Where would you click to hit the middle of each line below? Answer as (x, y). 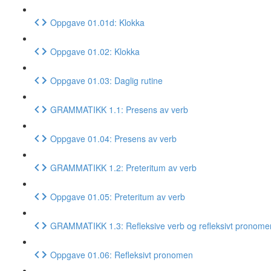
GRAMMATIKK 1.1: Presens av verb (119, 109)
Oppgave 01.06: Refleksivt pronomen (122, 254)
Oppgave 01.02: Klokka (95, 51)
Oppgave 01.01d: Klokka (97, 22)
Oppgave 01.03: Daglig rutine (106, 80)
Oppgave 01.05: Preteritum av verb (118, 196)
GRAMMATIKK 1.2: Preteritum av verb (123, 167)
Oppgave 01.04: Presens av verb (113, 138)
